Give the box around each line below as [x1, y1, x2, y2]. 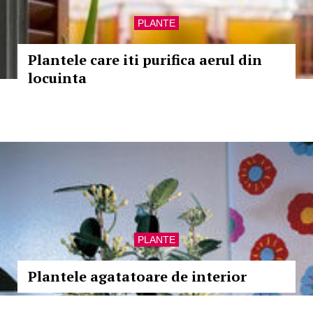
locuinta [28, 68, 87, 87]
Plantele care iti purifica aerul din [28, 50, 262, 69]
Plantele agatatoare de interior [28, 267, 247, 286]
